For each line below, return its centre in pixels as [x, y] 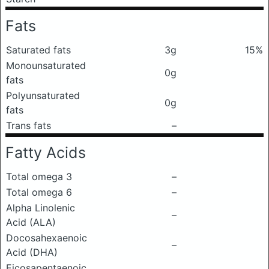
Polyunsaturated [43, 95]
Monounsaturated [46, 65]
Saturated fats [38, 50]
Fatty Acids [46, 153]
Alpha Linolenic [41, 208]
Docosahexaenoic [47, 238]
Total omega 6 [39, 192]
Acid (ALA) [31, 222]
